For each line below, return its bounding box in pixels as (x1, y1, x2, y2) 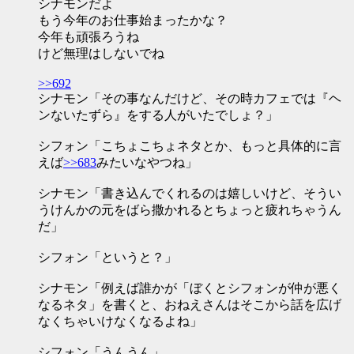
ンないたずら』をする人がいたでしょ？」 (38, 108, 278, 122)
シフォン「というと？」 (38, 250, 177, 264)
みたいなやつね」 (96, 156, 198, 169)
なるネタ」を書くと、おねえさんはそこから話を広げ (38, 298, 341, 311)
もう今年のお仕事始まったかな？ (38, 13, 228, 27)
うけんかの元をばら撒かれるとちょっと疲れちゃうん (38, 203, 341, 217)
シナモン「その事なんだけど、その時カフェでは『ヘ (38, 92, 341, 105)
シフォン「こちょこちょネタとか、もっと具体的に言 (38, 139, 341, 153)
